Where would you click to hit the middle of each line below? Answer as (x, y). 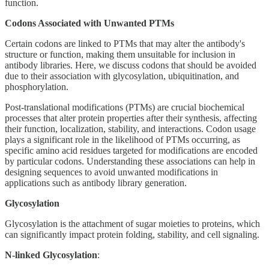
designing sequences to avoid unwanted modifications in (111, 172)
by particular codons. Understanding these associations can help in (130, 161)
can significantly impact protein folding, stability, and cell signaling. (132, 234)
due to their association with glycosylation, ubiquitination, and (122, 76)
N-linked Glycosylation (51, 255)
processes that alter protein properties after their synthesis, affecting (131, 118)
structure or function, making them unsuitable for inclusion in (120, 54)
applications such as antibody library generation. (96, 183)
